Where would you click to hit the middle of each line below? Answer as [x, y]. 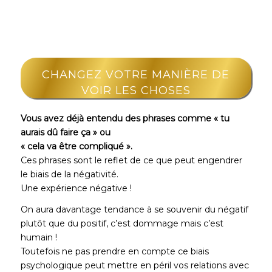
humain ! [39, 238]
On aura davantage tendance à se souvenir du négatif [134, 210]
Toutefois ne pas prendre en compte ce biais [114, 252]
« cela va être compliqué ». [76, 147]
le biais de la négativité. [69, 175]
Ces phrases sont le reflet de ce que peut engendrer [131, 161]
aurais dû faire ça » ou [65, 133]
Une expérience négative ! [76, 189]
